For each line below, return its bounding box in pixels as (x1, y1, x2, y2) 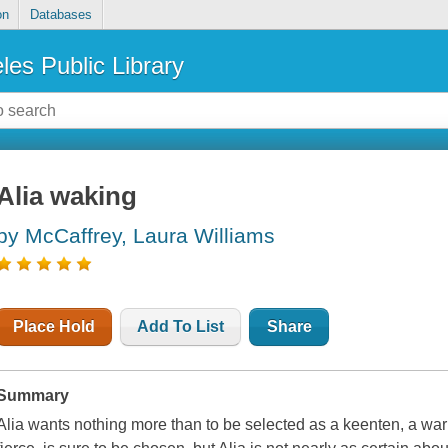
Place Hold (13, 318, 96, 336)
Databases (29, 7, 92, 23)
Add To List (137, 318, 225, 336)
